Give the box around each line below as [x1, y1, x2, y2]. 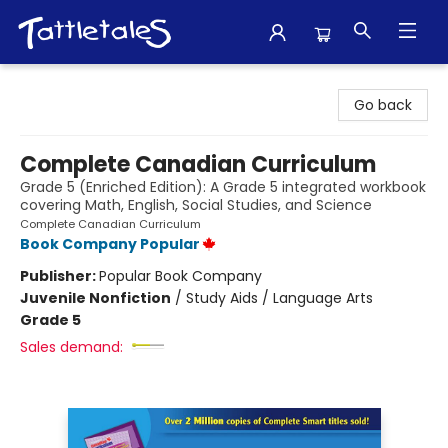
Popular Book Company [99, 266, 262, 286]
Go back [354, 95, 412, 115]
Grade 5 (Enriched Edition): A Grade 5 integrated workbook [20, 177, 426, 197]
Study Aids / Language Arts [186, 288, 373, 308]
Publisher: [20, 266, 99, 286]
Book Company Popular [20, 234, 200, 254]
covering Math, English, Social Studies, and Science [20, 195, 372, 215]
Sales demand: [20, 337, 123, 357]
